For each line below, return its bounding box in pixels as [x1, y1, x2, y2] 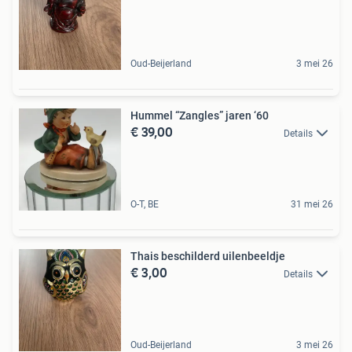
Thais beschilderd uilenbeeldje [130, 250, 285, 262]
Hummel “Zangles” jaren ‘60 [130, 109, 269, 122]
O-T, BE [130, 199, 159, 210]
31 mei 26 [291, 199, 333, 210]
